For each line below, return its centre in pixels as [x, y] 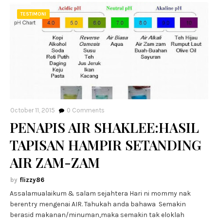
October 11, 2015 [33, 110]
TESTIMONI [33, 14]
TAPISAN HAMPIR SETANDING [106, 145]
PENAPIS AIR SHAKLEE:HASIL [104, 127]
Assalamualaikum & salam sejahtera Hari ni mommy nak [100, 193]
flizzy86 [32, 180]
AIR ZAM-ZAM [55, 162]
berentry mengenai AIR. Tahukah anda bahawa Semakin [98, 204]
